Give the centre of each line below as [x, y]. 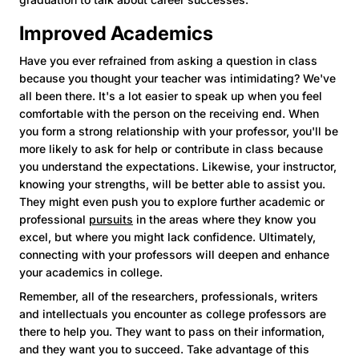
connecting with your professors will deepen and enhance [174, 254]
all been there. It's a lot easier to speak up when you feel [171, 95]
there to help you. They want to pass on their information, [172, 331]
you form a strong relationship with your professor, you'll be [179, 131]
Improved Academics [116, 33]
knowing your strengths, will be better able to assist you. [172, 184]
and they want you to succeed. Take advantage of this [164, 349]
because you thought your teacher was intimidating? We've [177, 78]
